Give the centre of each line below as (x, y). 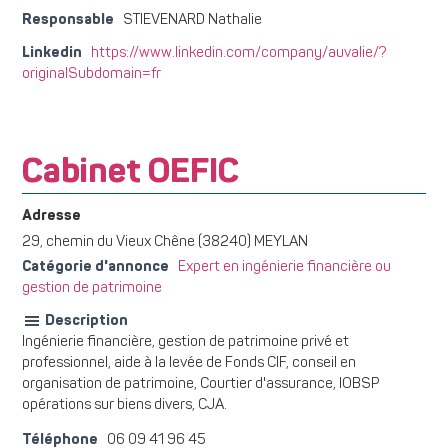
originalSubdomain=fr (91, 75)
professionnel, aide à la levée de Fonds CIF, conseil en (189, 364)
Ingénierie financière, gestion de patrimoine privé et (185, 343)
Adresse (51, 216)
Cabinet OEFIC (130, 173)
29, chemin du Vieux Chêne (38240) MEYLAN (165, 243)
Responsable (68, 20)
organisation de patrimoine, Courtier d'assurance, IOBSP (200, 385)
